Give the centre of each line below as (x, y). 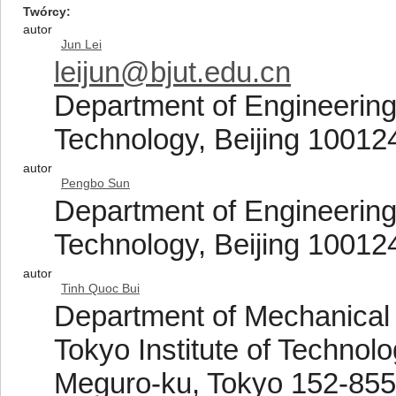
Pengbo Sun (95, 183)
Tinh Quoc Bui (100, 288)
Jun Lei (81, 44)
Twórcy (45, 11)
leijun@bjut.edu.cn (172, 72)
